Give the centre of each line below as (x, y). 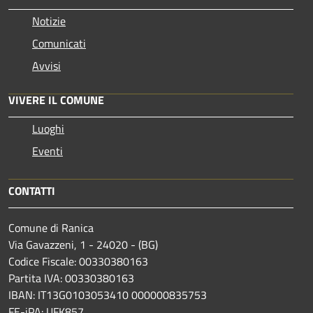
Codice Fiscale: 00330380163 (78, 261)
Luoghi (48, 128)
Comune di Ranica (52, 227)
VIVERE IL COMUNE (56, 100)
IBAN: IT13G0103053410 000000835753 (108, 294)
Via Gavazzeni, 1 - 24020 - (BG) (83, 244)
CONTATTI (32, 190)
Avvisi (46, 65)
